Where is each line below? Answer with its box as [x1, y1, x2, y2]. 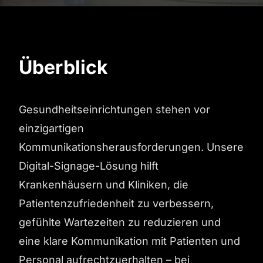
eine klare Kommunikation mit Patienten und [19, 235, 240, 247]
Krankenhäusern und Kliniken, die [19, 178, 188, 191]
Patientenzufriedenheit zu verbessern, [19, 197, 214, 210]
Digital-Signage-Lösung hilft [19, 160, 159, 172]
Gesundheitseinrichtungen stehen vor [19, 103, 210, 116]
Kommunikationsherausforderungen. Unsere [19, 141, 244, 153]
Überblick [19, 56, 108, 79]
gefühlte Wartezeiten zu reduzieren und [19, 216, 221, 228]
